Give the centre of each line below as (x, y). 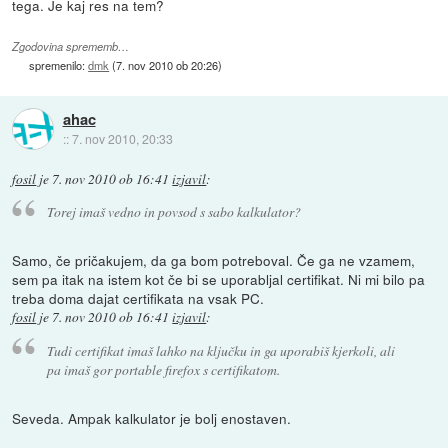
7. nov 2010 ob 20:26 (167, 64)
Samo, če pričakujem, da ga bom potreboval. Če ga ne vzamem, (214, 260)
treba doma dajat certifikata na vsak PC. (138, 298)
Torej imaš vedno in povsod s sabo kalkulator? (173, 212)
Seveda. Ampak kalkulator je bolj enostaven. (152, 417)
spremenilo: (59, 64)
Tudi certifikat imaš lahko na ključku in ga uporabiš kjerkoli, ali (220, 350)
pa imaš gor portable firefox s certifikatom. (163, 369)
